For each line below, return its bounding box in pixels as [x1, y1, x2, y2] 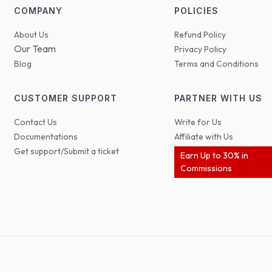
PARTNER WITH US [174, 93, 263, 104]
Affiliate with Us [174, 131, 234, 143]
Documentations [13, 131, 78, 143]
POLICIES [174, 5, 219, 16]
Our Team [13, 42, 56, 55]
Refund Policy [174, 29, 226, 41]
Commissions [180, 163, 233, 174]
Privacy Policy [174, 44, 227, 55]
